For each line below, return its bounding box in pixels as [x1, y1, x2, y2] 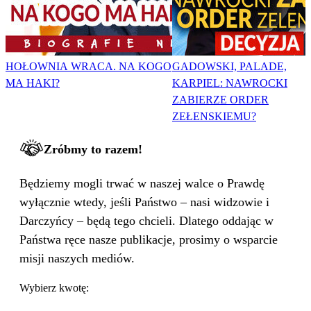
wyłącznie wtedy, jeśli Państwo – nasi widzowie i [19, 195, 269, 210]
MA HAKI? [6, 77, 60, 90]
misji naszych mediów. [19, 251, 135, 266]
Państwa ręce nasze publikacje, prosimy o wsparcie [19, 233, 278, 247]
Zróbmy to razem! [44, 142, 142, 157]
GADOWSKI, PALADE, [172, 60, 287, 73]
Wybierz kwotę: [19, 282, 89, 294]
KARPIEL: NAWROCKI [172, 77, 287, 90]
